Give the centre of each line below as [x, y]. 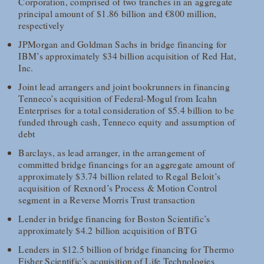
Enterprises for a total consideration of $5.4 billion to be [126, 110]
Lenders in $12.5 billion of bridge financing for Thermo [126, 249]
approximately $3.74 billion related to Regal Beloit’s [120, 176]
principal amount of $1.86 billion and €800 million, [118, 14]
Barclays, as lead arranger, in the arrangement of [112, 153]
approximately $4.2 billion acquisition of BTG [108, 230]
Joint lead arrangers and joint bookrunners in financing [124, 87]
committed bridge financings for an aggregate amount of [127, 164]
